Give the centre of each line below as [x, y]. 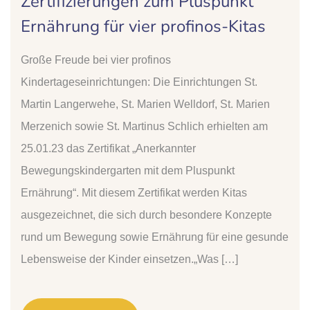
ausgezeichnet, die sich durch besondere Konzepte [146, 215]
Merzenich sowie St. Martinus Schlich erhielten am [144, 126]
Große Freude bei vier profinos [96, 60]
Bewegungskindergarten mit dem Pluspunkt [128, 170]
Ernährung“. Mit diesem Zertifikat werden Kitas [134, 192]
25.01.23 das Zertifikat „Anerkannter [108, 148]
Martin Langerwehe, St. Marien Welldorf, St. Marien [145, 104]
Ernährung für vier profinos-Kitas [143, 26]
